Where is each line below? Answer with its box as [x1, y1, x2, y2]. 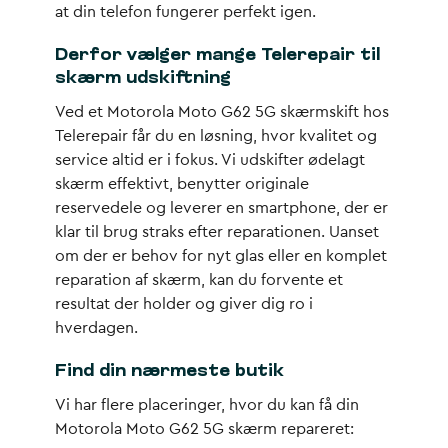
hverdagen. [55, 320, 138, 336]
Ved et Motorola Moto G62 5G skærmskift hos [55, 104, 389, 120]
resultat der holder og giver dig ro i [55, 296, 313, 312]
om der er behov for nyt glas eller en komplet [55, 248, 387, 264]
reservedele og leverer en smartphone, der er [55, 200, 388, 216]
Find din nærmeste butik [55, 362, 284, 381]
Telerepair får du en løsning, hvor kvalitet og [55, 128, 377, 144]
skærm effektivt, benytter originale [55, 176, 309, 192]
